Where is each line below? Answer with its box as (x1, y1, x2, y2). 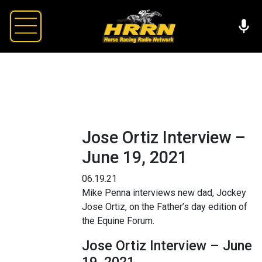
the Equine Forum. (82, 215, 154, 226)
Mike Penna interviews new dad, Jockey (82, 187, 246, 198)
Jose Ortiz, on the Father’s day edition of (82, 201, 247, 212)
